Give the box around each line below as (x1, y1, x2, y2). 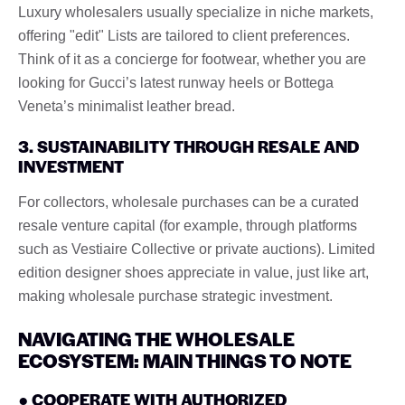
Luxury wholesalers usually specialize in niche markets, (18, 4, 373, 20)
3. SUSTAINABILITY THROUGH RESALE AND (18, 134, 359, 157)
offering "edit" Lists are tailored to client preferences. (18, 27, 350, 43)
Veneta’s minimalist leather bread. (18, 98, 235, 114)
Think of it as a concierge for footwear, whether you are (18, 51, 366, 67)
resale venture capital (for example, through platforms (18, 217, 357, 233)
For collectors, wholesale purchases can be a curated (18, 193, 359, 210)
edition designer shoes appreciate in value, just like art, (18, 264, 369, 280)
